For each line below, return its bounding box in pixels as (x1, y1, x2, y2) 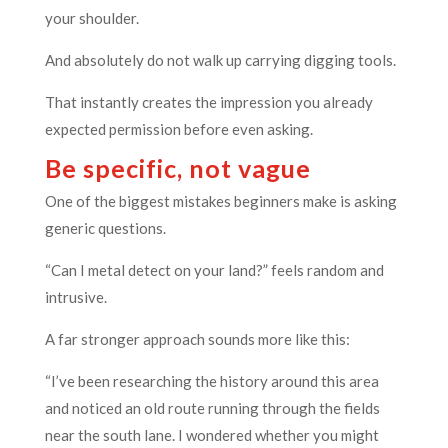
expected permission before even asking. (44, 119, 313, 138)
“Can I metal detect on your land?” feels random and (44, 260, 384, 279)
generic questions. (44, 218, 166, 237)
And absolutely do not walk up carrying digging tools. (44, 50, 396, 69)
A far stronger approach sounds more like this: (44, 329, 350, 348)
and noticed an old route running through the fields (44, 398, 380, 417)
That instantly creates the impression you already (44, 92, 373, 111)
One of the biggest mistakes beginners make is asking (44, 191, 397, 210)
